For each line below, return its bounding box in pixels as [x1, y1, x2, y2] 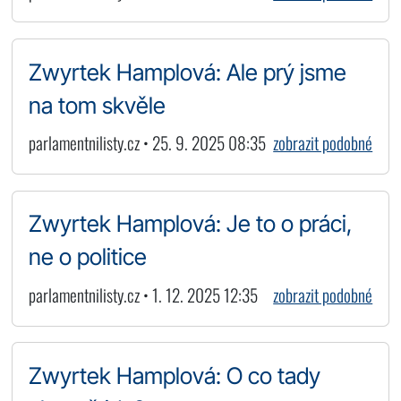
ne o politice [28, 243, 147, 271]
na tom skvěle [28, 90, 166, 119]
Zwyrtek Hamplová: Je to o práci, [28, 209, 352, 238]
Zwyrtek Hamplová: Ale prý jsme [28, 57, 346, 86]
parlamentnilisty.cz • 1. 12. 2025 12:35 [28, 282, 258, 308]
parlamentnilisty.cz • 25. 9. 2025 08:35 [28, 130, 266, 157]
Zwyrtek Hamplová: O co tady [28, 361, 320, 389]
